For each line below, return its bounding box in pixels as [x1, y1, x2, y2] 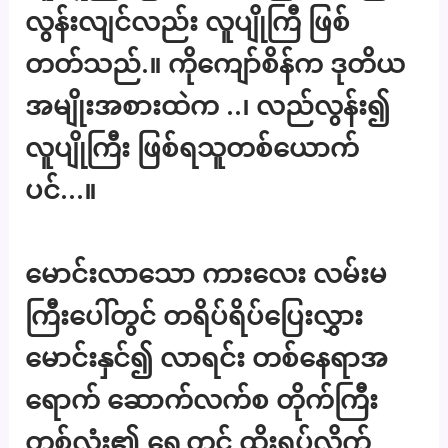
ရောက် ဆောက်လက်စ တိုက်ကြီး [25, 383, 379, 415]
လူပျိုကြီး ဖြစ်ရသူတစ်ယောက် [25, 132, 360, 164]
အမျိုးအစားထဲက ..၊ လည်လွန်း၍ [25, 90, 391, 122]
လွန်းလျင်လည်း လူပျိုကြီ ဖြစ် [25, 6, 351, 38]
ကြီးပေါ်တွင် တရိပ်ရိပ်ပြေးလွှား [25, 299, 364, 331]
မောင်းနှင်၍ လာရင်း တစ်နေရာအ [25, 341, 389, 373]
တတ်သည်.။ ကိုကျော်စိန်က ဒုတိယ [25, 48, 406, 80]
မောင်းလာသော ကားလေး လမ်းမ [25, 257, 388, 289]
